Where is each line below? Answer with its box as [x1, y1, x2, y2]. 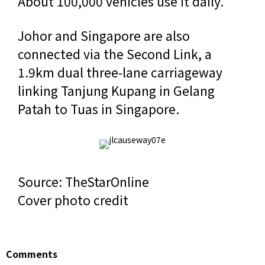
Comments [6, 247, 57, 261]
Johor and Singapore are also [18, 26, 190, 44]
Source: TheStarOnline [18, 172, 149, 190]
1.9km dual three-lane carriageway [18, 63, 222, 81]
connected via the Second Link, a [18, 44, 212, 63]
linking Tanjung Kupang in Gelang [18, 81, 215, 99]
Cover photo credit [18, 190, 128, 209]
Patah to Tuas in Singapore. [18, 99, 179, 118]
